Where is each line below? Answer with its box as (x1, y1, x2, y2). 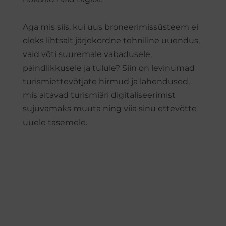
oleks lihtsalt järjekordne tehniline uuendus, (23, 36, 200, 45)
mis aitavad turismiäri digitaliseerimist (23, 90, 176, 100)
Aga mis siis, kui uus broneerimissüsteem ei (23, 22, 198, 32)
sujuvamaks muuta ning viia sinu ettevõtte (23, 104, 197, 114)
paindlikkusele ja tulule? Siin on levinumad (23, 63, 195, 73)
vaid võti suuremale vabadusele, (23, 49, 152, 59)
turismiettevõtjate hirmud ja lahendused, (23, 77, 190, 86)
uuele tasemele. (23, 118, 87, 127)
